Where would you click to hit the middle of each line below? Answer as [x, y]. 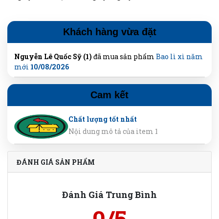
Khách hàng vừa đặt [109, 32]
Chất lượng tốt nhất [103, 119]
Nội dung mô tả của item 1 [113, 131]
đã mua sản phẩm [124, 57]
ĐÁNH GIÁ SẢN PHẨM [55, 162]
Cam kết [109, 95]
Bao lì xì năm [179, 57]
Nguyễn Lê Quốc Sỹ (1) [53, 57]
